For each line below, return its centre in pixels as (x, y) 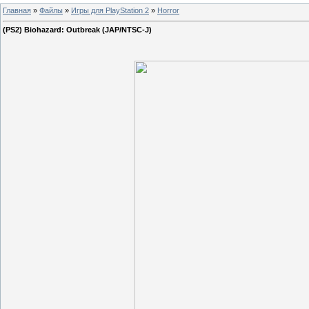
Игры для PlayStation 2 (110, 10)
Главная (17, 10)
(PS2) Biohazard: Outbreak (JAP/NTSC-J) (77, 30)
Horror (168, 10)
